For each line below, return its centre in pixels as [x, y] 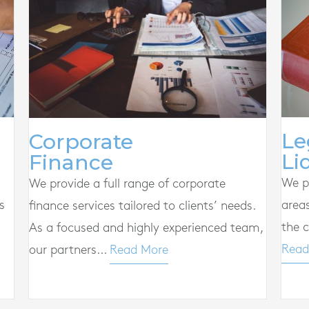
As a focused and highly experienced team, [146, 228]
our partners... [69, 250]
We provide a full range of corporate [127, 183]
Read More [139, 250]
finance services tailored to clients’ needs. [142, 206]
